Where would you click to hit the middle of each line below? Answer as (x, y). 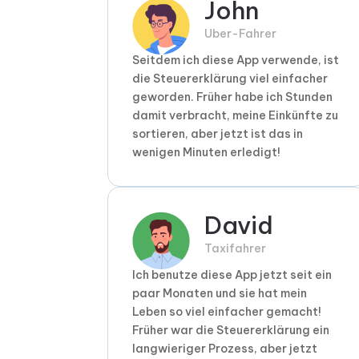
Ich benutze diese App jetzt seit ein (232, 275)
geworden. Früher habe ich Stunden (233, 97)
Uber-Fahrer (241, 34)
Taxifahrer (236, 249)
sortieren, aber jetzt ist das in (218, 134)
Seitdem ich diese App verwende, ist (236, 61)
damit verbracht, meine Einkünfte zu (236, 116)
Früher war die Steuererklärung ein (231, 331)
